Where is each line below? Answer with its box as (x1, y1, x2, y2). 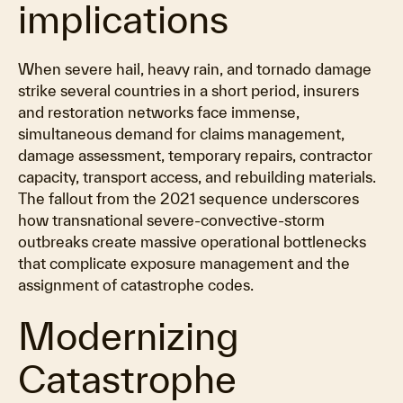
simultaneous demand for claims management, (18, 125, 345, 142)
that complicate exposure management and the (18, 255, 350, 272)
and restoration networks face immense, (18, 103, 300, 121)
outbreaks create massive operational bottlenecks (18, 233, 366, 250)
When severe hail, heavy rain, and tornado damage (18, 60, 372, 77)
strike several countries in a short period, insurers (18, 82, 359, 99)
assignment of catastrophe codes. (18, 276, 254, 293)
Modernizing (18, 314, 239, 357)
